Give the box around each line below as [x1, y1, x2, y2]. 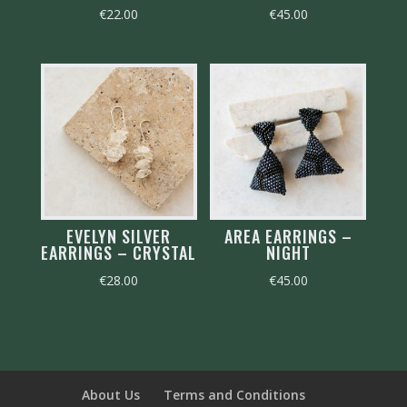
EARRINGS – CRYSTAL [41, 241, 197, 265]
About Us [81, 385, 140, 403]
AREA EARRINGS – [223, 224, 352, 249]
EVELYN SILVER [66, 224, 172, 249]
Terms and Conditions [163, 385, 305, 403]
